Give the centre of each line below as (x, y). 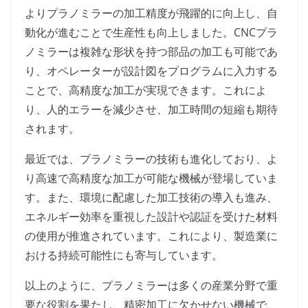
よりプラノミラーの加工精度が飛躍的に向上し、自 (151, 13)
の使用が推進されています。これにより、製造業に (151, 236)
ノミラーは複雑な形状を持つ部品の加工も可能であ (151, 52)
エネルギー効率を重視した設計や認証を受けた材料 (151, 217)
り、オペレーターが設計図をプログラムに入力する (151, 71)
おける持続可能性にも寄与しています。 (124, 255)
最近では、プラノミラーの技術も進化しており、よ (151, 159)
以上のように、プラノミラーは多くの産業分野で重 (151, 286)
